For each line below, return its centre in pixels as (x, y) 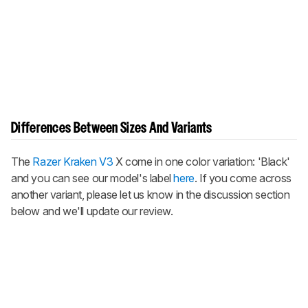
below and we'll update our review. (92, 211)
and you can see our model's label (92, 178)
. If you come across (243, 178)
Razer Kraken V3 (73, 161)
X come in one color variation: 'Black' (201, 161)
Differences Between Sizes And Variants (112, 128)
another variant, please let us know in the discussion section (151, 194)
